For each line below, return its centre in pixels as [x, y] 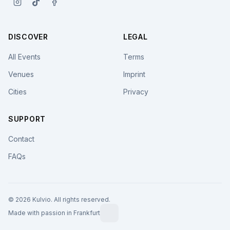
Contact [21, 139]
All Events [24, 57]
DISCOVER [28, 37]
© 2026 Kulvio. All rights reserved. [59, 200]
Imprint [134, 74]
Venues [21, 74]
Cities [17, 92]
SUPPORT [27, 119]
